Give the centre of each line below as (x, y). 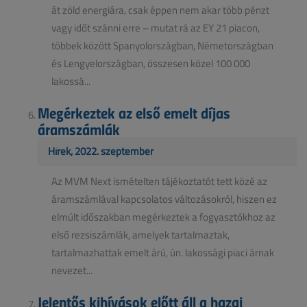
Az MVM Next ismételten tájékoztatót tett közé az (159, 181)
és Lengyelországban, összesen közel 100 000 (151, 63)
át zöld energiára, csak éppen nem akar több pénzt (160, 10)
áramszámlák (79, 128)
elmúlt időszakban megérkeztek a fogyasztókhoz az (163, 217)
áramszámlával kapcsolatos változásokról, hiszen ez (164, 199)
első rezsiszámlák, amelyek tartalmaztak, (140, 234)
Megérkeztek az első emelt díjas (134, 112)
